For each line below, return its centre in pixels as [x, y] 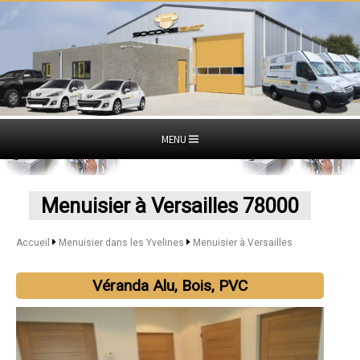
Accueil [33, 242]
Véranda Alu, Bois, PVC [170, 285]
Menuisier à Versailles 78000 [170, 205]
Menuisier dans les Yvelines [122, 242]
